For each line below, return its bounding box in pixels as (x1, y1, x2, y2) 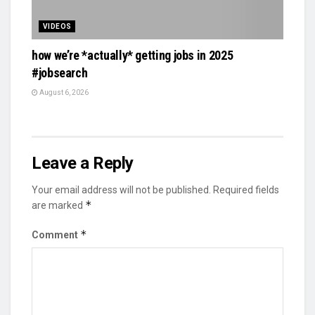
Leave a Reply (32, 153, 134, 173)
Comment (32, 229, 80, 240)
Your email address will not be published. (32, 184, 211, 195)
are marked (32, 199, 85, 211)
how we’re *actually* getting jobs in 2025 (32, 47, 233, 63)
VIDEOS (43, 22, 72, 30)
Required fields (213, 184, 279, 195)
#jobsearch (32, 65, 88, 80)
